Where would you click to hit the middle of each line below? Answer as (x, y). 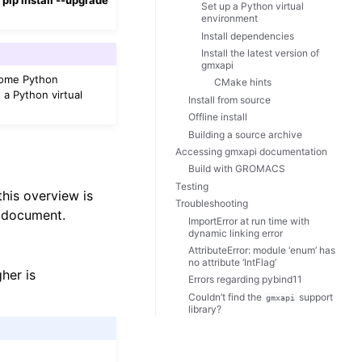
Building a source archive (245, 134)
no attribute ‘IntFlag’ (232, 262)
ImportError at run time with (249, 221)
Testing (192, 186)
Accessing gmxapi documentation (251, 151)
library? (205, 309)
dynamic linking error (236, 233)
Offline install (218, 117)
